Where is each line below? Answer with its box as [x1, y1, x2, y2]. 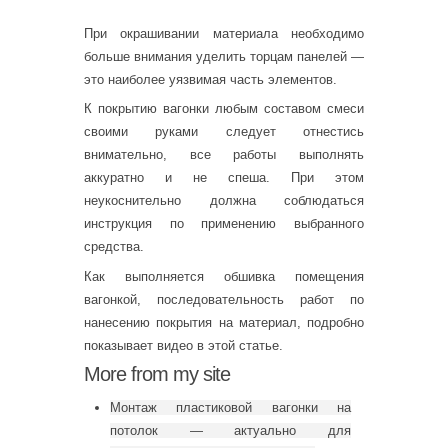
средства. [84, 239, 144, 255]
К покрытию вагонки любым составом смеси [84, 101, 364, 117]
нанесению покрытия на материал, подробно [84, 314, 364, 330]
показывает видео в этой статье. [84, 337, 283, 353]
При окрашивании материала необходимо [84, 25, 364, 41]
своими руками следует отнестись [84, 124, 364, 140]
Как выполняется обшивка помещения [84, 268, 364, 284]
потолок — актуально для [110, 422, 351, 438]
